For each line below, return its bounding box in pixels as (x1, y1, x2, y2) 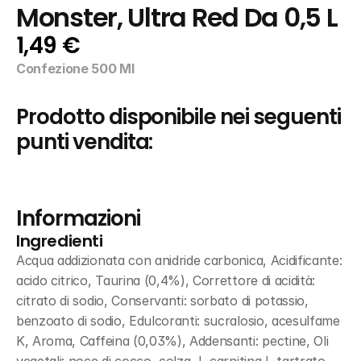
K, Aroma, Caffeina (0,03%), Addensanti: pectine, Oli (16, 333, 329, 349)
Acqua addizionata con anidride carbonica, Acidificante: (16, 252, 342, 268)
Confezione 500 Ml (16, 60, 135, 77)
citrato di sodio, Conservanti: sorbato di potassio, (16, 293, 309, 309)
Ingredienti (16, 230, 103, 252)
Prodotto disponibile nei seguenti (16, 102, 341, 131)
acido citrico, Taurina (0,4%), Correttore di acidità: (16, 272, 316, 288)
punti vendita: (16, 127, 153, 156)
